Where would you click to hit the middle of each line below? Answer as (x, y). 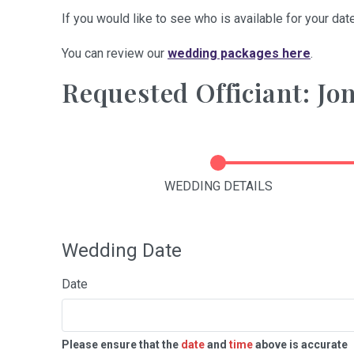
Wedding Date (122, 250)
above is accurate (300, 345)
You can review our (115, 53)
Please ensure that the (121, 345)
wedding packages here (239, 53)
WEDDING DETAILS (218, 186)
